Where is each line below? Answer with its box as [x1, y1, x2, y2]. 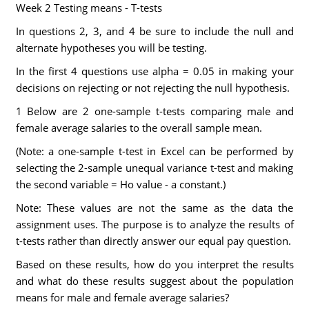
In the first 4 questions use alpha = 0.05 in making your [15, 64, 294, 78]
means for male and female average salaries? [15, 290, 229, 304]
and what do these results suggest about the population [15, 274, 294, 288]
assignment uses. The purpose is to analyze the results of [15, 217, 294, 231]
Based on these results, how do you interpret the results [15, 257, 294, 271]
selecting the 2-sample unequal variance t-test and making [15, 161, 294, 175]
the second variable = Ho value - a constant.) [15, 177, 226, 191]
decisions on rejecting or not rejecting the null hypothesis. [15, 81, 290, 94]
